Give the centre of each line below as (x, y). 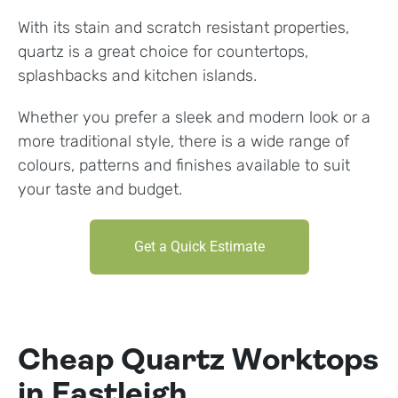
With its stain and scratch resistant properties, (183, 28)
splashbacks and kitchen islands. (139, 76)
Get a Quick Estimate (199, 247)
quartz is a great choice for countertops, (163, 52)
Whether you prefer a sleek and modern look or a (194, 118)
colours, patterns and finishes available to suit (184, 166)
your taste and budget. (100, 190)
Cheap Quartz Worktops (198, 362)
